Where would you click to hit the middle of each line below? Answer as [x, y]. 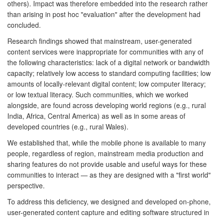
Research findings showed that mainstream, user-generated [100, 41]
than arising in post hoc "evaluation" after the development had [104, 14]
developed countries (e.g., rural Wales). [68, 126]
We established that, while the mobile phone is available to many [107, 142]
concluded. [24, 25]
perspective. [26, 185]
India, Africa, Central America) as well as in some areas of [96, 116]
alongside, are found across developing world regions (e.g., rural [107, 105]
